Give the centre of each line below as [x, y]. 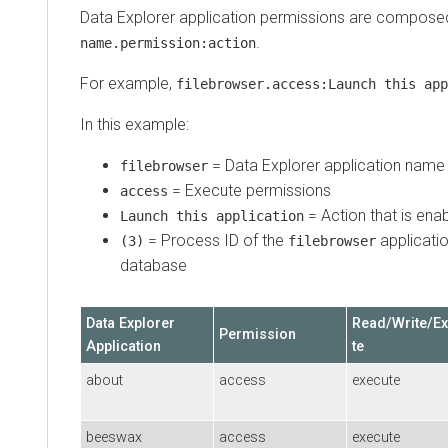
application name [382, 165]
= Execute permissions [249, 190]
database [153, 265]
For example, [128, 83]
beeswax [114, 437]
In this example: [134, 124]
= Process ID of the [216, 240]
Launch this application [212, 215]
